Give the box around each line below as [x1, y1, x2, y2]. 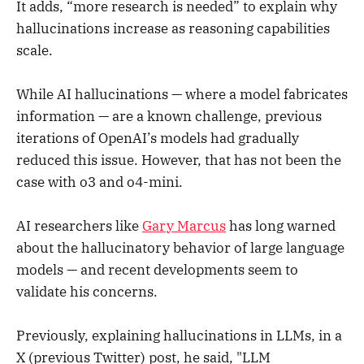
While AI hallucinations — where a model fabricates [16, 84, 348, 103]
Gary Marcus [142, 216, 226, 235]
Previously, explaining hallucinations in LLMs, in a [16, 327, 342, 345]
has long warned [226, 216, 336, 235]
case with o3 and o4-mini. [16, 172, 183, 191]
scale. [16, 41, 53, 59]
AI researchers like [16, 216, 142, 235]
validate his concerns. [16, 282, 158, 301]
